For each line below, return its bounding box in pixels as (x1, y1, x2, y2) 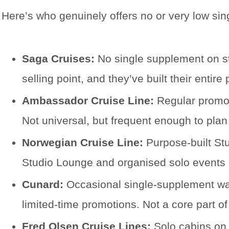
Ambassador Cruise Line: (22, 94, 154, 106)
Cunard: (22, 178, 63, 190)
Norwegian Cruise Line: (22, 136, 143, 148)
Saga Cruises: (22, 52, 95, 64)
